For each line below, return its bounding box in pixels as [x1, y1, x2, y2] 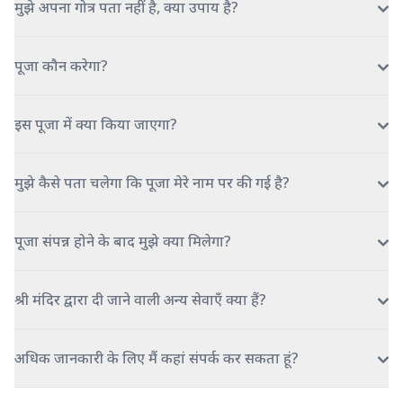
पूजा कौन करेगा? [14, 55, 108, 76]
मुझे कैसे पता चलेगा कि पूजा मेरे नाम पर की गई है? [14, 172, 290, 193]
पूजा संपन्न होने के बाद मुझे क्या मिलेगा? [14, 230, 231, 251]
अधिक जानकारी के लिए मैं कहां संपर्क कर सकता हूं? [14, 347, 299, 368]
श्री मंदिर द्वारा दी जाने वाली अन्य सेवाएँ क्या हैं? [14, 289, 266, 309]
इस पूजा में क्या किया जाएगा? [14, 113, 177, 134]
